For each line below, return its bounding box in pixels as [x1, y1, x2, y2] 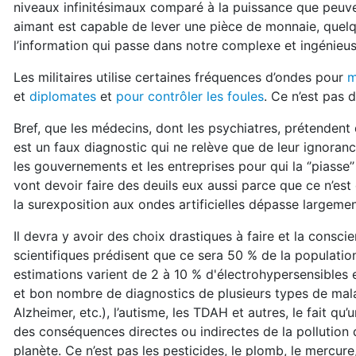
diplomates [29, 88, 96, 104]
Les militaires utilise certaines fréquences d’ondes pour [14, 69, 347, 85]
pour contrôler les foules [116, 88, 264, 104]
